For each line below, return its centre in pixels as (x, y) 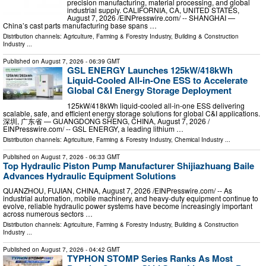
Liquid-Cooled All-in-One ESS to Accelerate (157, 80)
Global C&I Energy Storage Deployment (149, 91)
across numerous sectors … (48, 214)
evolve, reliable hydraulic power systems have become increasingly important (128, 206)
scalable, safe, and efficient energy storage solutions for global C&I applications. (132, 113)
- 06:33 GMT (102, 156)
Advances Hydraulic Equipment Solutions (89, 175)
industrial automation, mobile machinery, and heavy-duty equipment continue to (131, 198)
